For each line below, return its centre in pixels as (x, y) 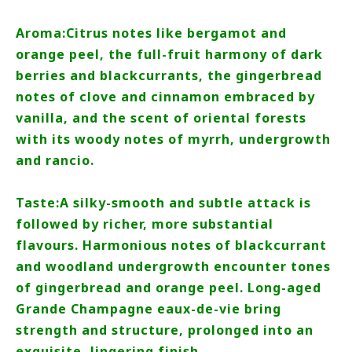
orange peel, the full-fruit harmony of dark (169, 54)
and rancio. (55, 160)
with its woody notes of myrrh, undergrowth (173, 139)
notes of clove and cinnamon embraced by (165, 97)
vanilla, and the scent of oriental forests (161, 118)
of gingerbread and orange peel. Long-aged (169, 288)
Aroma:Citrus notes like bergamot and (151, 33)
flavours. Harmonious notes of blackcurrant (171, 245)
